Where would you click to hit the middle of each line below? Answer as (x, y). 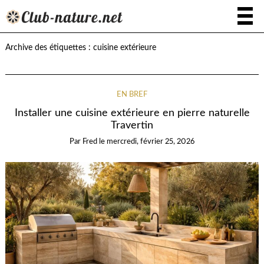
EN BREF (132, 95)
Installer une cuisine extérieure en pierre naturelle (132, 113)
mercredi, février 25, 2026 (151, 142)
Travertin (132, 126)
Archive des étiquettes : (49, 48)
